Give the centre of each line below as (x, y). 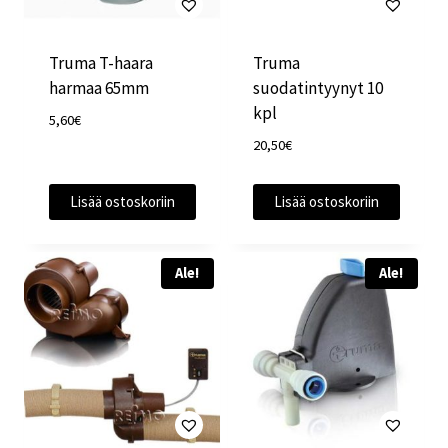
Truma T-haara (100, 63)
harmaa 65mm (98, 88)
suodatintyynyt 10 (317, 88)
